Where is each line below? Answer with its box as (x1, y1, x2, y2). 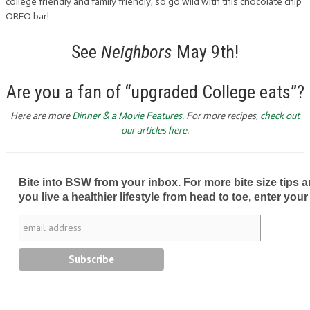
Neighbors (101, 42, 176, 63)
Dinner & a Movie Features (72, 110, 182, 122)
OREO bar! (6, 10, 49, 23)
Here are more (10, 110, 72, 122)
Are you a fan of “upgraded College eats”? (6, 82, 304, 103)
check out (260, 110, 300, 122)
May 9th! (176, 42, 239, 63)
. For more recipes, (182, 110, 260, 122)
